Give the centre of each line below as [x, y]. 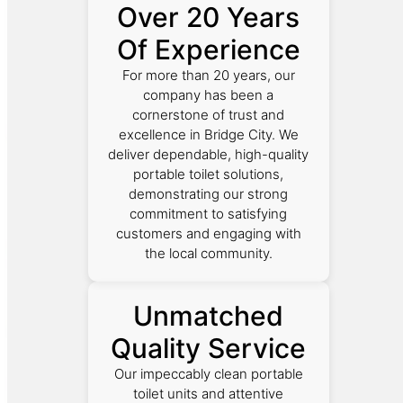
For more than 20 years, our [208, 75]
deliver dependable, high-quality [209, 154]
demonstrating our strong [209, 193]
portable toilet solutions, [209, 174]
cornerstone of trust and [209, 114]
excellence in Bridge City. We [208, 134]
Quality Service [209, 348]
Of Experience [208, 49]
